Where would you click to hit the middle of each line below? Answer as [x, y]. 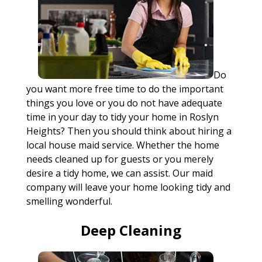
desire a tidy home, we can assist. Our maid [119, 173]
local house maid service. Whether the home [123, 145]
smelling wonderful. [69, 201]
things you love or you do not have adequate [124, 103]
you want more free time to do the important [125, 89]
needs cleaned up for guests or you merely [120, 159]
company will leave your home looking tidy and [128, 187]
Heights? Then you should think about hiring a [129, 131]
